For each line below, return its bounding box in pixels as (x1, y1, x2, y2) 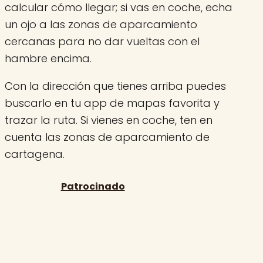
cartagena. (5, 146, 65, 161)
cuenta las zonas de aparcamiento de (5, 129, 210, 144)
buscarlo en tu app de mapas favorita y (5, 95, 220, 110)
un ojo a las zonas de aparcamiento (5, 16, 197, 32)
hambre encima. (5, 50, 92, 66)
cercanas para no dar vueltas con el (5, 33, 200, 49)
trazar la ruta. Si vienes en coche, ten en (5, 112, 213, 127)
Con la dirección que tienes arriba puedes (5, 78, 226, 93)
